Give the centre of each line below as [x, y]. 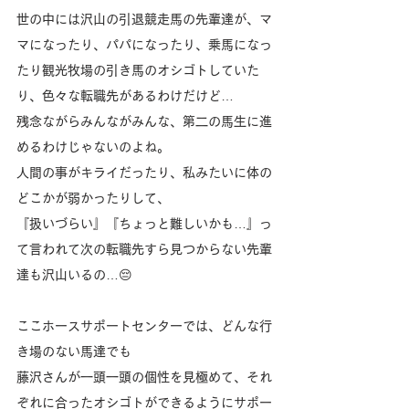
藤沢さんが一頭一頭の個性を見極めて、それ [144, 378]
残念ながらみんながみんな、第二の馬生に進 [144, 122]
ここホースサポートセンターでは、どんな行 [144, 326]
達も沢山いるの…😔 [74, 275]
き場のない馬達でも [74, 352]
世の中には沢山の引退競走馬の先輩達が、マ [144, 20]
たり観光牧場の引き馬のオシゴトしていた [138, 71]
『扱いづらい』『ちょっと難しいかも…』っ [144, 224]
